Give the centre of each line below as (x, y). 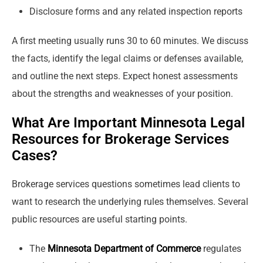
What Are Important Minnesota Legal (128, 123)
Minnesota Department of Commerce (123, 249)
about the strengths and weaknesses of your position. (122, 94)
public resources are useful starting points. (100, 220)
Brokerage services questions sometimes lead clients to (126, 184)
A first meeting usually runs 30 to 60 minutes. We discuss (130, 41)
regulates (221, 249)
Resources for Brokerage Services (120, 139)
